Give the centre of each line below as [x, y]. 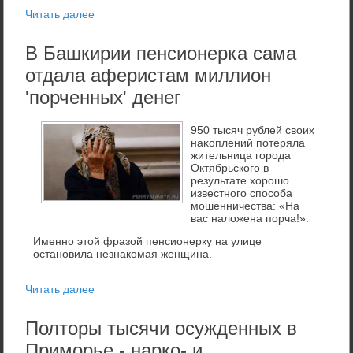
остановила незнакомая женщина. [123, 253]
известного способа [242, 193]
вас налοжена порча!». [250, 218]
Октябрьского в [230, 167]
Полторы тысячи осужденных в [162, 328]
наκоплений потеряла [248, 142]
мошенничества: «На [245, 205]
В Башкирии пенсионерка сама [161, 53]
